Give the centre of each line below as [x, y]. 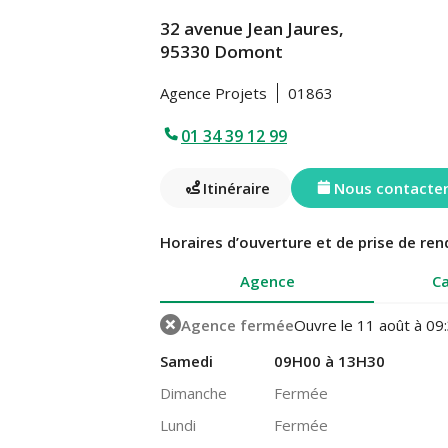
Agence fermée [237, 324]
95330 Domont [221, 51]
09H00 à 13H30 [329, 361]
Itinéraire [236, 187]
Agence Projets [213, 93]
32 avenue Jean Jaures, [252, 28]
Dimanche [193, 393]
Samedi [186, 361]
